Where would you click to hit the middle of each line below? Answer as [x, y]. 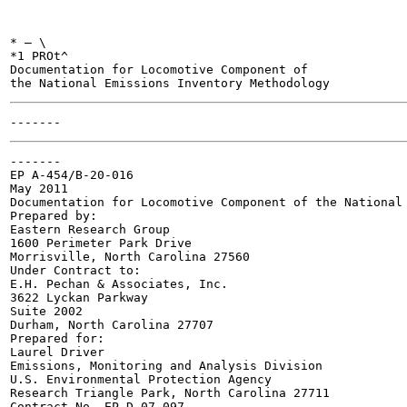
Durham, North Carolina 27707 [112, 325]
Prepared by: [54, 216]
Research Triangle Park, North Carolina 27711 [170, 393]
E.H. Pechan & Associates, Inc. [119, 284]
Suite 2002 [46, 311]
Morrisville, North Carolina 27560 [130, 257]
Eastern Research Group [90, 229]
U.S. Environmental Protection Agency [141, 379]
